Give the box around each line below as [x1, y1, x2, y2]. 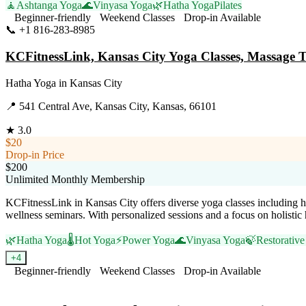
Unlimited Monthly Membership [5, 173, 145, 185]
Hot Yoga [74, 234, 115, 246]
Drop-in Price [5, 148, 64, 161]
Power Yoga [122, 234, 175, 246]
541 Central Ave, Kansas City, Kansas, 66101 [19, 100, 217, 112]
